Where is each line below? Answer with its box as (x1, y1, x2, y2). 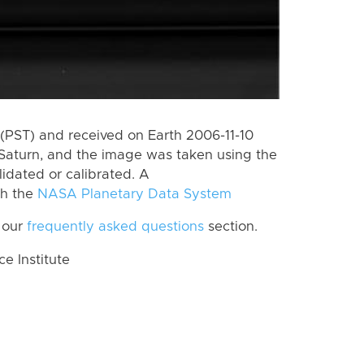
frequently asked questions (27, 220, 204, 234)
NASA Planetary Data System (37, 187, 232, 201)
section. (204, 220, 258, 234)
